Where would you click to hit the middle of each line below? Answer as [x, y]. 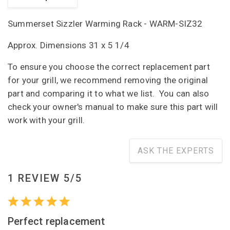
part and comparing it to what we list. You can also [109, 93]
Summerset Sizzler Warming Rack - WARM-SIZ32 [105, 23]
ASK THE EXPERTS [176, 150]
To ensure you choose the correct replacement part [109, 66]
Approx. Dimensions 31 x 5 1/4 [69, 45]
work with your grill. [46, 120]
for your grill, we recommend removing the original [108, 80]
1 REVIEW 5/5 [45, 178]
